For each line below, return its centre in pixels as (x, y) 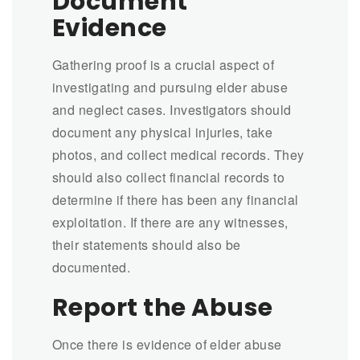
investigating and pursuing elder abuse (170, 87)
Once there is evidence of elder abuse (167, 344)
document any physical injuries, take (163, 132)
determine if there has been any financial (176, 199)
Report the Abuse (163, 307)
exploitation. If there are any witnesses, (170, 222)
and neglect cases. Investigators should (172, 109)
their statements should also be (147, 244)
